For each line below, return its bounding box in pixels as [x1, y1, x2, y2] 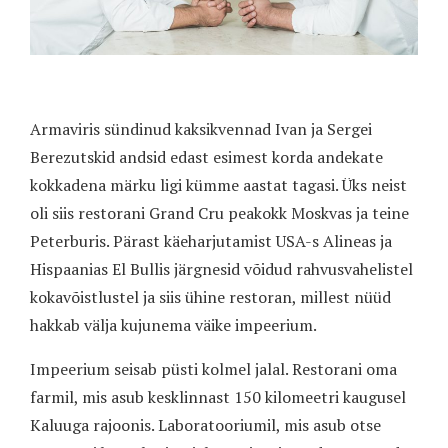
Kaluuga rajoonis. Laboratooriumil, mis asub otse [30, 414, 381, 437]
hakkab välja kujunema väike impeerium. [30, 314, 317, 337]
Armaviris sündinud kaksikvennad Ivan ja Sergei [30, 118, 372, 141]
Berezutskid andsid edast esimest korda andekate [30, 146, 383, 169]
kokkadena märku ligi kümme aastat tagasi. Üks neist [30, 174, 407, 197]
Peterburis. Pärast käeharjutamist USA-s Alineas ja [30, 230, 392, 253]
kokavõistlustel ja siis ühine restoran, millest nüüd [30, 286, 391, 309]
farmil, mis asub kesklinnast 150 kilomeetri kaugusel [30, 386, 406, 409]
